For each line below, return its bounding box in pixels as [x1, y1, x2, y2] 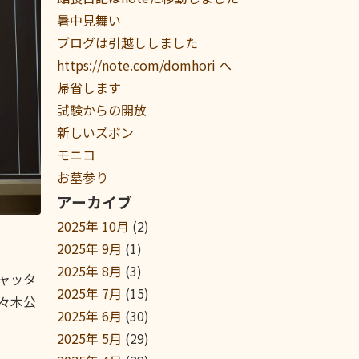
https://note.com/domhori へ [57, 55, 232, 75]
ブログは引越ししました [57, 33, 211, 52]
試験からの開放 [57, 100, 147, 119]
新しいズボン [57, 123, 134, 142]
